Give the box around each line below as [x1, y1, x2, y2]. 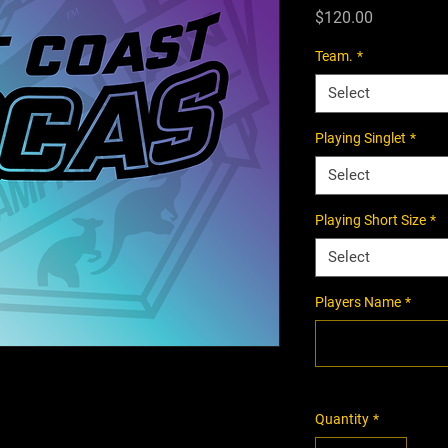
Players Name [315, 294, 401, 310]
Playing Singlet [315, 130, 406, 146]
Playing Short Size [315, 212, 426, 228]
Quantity [315, 411, 369, 427]
